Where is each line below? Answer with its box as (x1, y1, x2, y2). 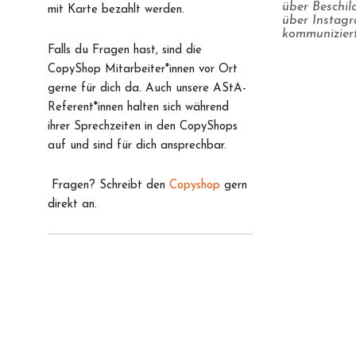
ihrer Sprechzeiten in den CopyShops (48, 120, 238, 133)
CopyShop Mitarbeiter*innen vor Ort (48, 63, 238, 75)
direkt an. (48, 198, 97, 211)
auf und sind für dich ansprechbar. (48, 139, 226, 152)
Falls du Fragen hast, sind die (48, 44, 202, 56)
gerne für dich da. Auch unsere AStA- (48, 82, 246, 95)
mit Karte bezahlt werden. (48, 4, 184, 17)
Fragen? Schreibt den (48, 179, 169, 192)
